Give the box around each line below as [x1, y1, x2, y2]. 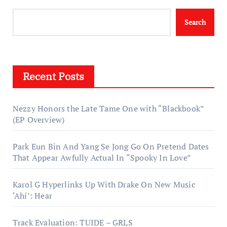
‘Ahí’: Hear [12, 190, 52, 201]
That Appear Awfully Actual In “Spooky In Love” [12, 152, 191, 163]
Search [184, 17, 206, 27]
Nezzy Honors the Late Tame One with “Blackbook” [12, 102, 204, 114]
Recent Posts [22, 69, 84, 83]
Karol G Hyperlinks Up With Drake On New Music [12, 178, 195, 190]
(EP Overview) [12, 113, 65, 125]
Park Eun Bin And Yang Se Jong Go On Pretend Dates [12, 140, 209, 152]
